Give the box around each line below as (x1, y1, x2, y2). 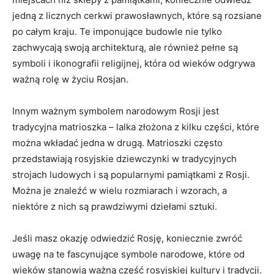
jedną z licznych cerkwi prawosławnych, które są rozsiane (12, 10, 262, 21)
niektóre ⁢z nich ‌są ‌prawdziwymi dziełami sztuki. (12, 201, 217, 212)
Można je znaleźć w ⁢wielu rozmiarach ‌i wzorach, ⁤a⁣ (12, 185, 227, 196)
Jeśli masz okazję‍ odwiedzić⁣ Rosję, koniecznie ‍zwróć (12, 232, 242, 244)
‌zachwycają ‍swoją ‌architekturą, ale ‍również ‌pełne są (12, 42, 238, 53)
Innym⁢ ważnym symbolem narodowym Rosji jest (12, 105, 219, 117)
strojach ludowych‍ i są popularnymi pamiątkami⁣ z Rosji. (12, 169, 250, 180)
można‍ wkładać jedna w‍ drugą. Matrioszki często (12, 137, 223, 149)
